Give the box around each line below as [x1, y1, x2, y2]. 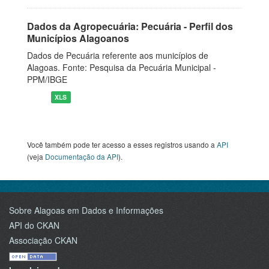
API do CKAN [9, 219, 59, 231]
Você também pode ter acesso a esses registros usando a [27, 139, 217, 150]
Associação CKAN [9, 234, 77, 246]
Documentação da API [45, 151, 118, 162]
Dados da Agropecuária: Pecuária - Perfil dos [27, 19, 233, 33]
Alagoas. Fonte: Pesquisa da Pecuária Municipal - [27, 61, 216, 73]
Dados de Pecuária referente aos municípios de [27, 49, 208, 61]
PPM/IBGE [27, 73, 67, 85]
